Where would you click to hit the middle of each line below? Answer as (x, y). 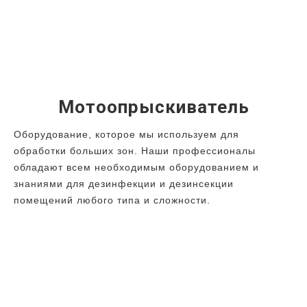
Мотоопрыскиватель (153, 107)
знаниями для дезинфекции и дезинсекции (124, 184)
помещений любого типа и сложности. (112, 200)
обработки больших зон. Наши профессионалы (135, 151)
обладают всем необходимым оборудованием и (136, 168)
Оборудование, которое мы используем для (126, 135)
